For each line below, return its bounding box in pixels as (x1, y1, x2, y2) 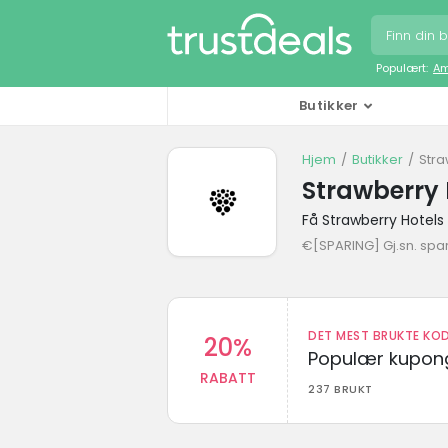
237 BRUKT (308, 380, 373, 397)
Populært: (376, 59, 428, 76)
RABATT (199, 368, 256, 389)
